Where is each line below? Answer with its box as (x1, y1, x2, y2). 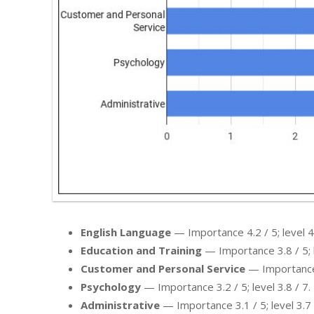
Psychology (81, 280, 141, 294)
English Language (81, 225, 171, 240)
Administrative (81, 298, 160, 313)
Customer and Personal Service (81, 261, 245, 276)
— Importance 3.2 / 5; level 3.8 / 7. (141, 280, 310, 294)
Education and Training (81, 243, 202, 258)
